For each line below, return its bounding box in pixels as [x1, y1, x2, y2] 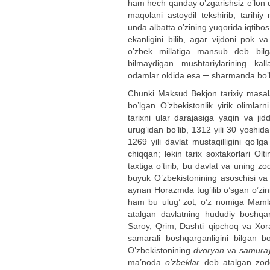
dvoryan [193, 245, 224, 255]
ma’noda [128, 257, 166, 267]
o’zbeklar [165, 257, 200, 267]
